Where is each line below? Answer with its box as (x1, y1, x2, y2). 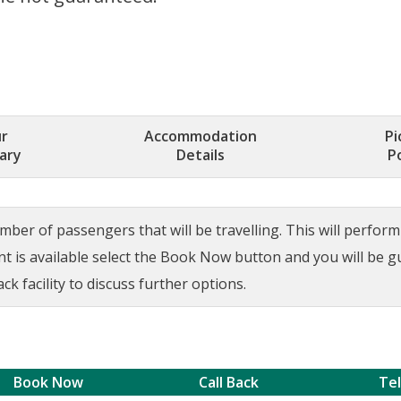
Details (176, 144, 225, 165)
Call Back (198, 371, 259, 392)
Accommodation (144, 125, 257, 146)
